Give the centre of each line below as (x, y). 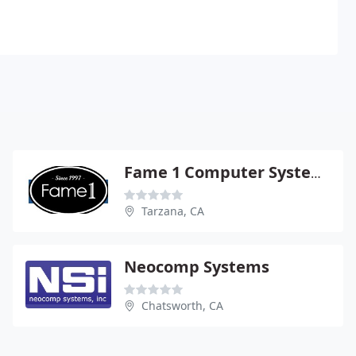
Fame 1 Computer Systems (316, 173)
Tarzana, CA (173, 211)
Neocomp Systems (197, 266)
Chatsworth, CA (182, 305)
